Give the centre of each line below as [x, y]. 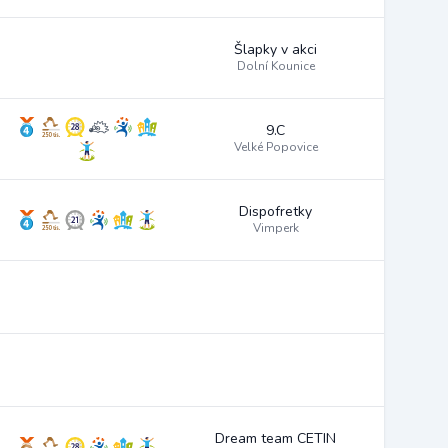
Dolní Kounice [275, 66]
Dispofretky [275, 211]
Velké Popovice [275, 147]
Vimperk [275, 228]
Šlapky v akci [275, 49]
